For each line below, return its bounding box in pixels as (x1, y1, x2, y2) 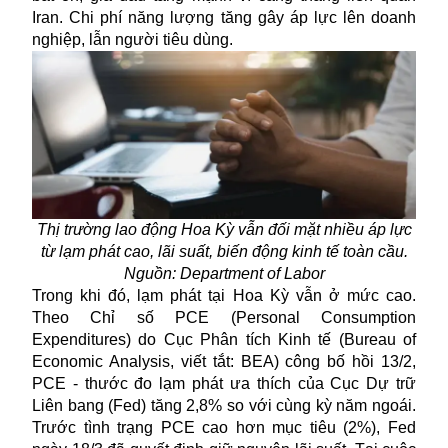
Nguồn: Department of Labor (123, 264, 325, 282)
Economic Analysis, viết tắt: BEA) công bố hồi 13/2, (32, 352, 416, 370)
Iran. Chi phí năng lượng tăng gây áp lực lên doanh (32, 8, 416, 26)
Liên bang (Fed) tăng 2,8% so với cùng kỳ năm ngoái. (32, 396, 416, 414)
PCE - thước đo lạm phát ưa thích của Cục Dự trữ (32, 374, 416, 392)
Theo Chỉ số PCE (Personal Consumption (32, 308, 416, 326)
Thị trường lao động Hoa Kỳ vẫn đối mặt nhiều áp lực (36, 220, 412, 238)
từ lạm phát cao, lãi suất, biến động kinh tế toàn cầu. (40, 242, 408, 260)
